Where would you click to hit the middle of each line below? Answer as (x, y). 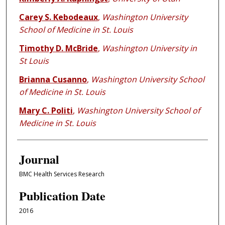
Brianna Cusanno (53, 80)
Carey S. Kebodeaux (58, 17)
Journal (39, 159)
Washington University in (149, 48)
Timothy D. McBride (58, 48)
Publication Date (62, 195)
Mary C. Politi (46, 111)
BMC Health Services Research (62, 174)
